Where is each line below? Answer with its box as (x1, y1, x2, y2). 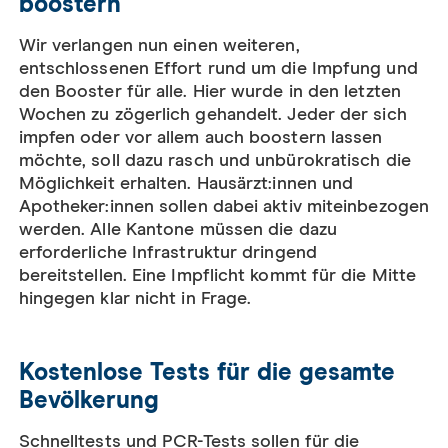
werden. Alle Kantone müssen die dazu (18, 220, 337, 239)
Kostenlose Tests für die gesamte (18, 360, 395, 385)
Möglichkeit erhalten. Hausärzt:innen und (18, 174, 354, 193)
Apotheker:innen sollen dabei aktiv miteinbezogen (18, 197, 429, 216)
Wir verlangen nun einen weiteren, (18, 36, 300, 55)
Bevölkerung (18, 388, 159, 413)
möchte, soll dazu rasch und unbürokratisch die (18, 151, 411, 170)
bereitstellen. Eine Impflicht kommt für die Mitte (18, 266, 417, 285)
